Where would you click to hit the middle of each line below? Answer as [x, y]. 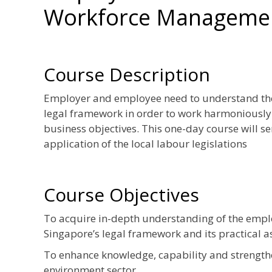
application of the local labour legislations [145, 143]
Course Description [127, 74]
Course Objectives [121, 194]
